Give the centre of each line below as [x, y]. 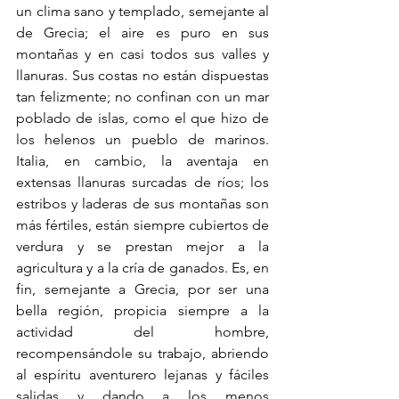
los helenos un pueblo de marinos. [142, 140]
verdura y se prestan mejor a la [142, 247]
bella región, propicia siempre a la [142, 311]
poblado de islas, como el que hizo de [142, 118]
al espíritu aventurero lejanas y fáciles [142, 375]
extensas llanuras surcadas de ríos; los [142, 183]
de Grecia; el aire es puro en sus [142, 33]
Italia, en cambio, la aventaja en [142, 161]
